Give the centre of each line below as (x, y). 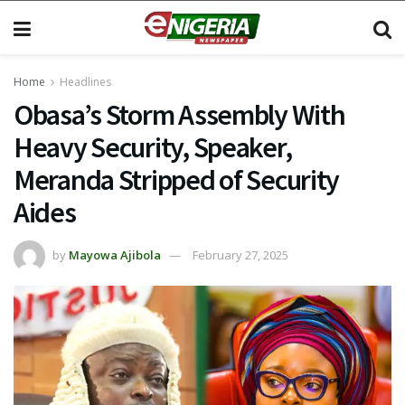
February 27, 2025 (240, 254)
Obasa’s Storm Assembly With (179, 115)
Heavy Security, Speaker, (153, 147)
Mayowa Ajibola (115, 254)
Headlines (85, 82)
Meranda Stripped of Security (177, 180)
